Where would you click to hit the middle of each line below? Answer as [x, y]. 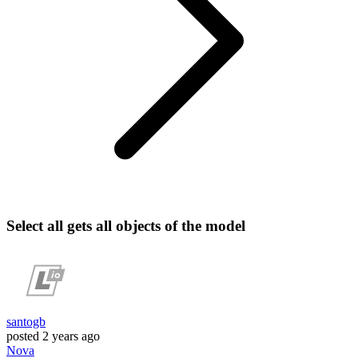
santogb [26, 322]
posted [23, 336]
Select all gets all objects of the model [126, 225]
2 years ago [71, 336]
